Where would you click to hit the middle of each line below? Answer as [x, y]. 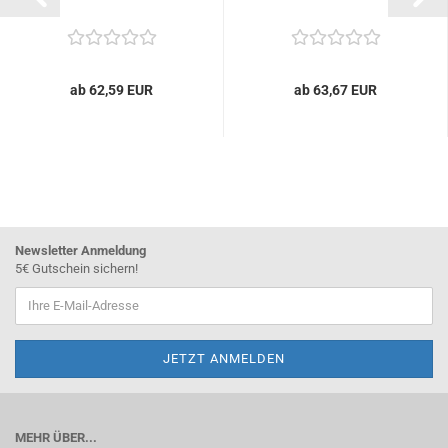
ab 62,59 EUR [111, 89]
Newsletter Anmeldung [80, 250]
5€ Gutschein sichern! [76, 268]
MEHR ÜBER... [56, 437]
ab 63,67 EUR [335, 89]
